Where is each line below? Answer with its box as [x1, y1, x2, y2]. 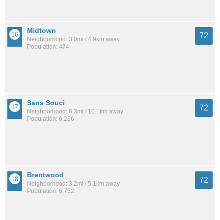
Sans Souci [27, 98, 65, 107]
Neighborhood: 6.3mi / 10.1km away [27, 108, 123, 115]
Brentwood [27, 170, 64, 179]
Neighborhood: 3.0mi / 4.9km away [27, 35, 120, 43]
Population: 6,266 [27, 115, 74, 122]
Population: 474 [27, 43, 69, 50]
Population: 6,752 [27, 187, 74, 194]
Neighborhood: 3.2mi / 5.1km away [27, 180, 120, 187]
